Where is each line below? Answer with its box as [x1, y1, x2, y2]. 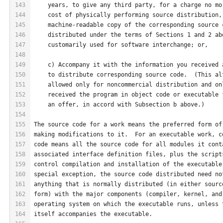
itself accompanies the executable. [34, 210, 152, 218]
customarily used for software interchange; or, [34, 41, 208, 48]
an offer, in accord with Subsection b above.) [34, 101, 205, 108]
